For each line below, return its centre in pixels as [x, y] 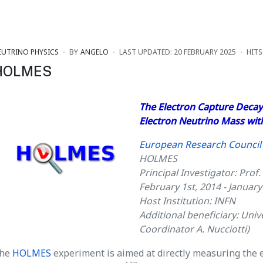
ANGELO [95, 52]
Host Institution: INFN [187, 200]
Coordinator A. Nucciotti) [194, 229]
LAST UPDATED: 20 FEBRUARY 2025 [178, 52]
